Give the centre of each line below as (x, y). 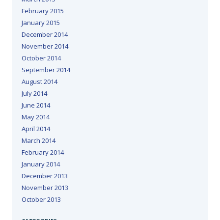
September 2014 (46, 70)
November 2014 (45, 46)
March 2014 (39, 141)
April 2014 (36, 129)
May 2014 (36, 117)
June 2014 (36, 105)
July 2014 (34, 94)
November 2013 (45, 188)
